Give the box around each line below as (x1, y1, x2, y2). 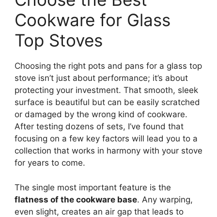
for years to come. (15, 158, 85, 168)
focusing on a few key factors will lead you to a (15, 134, 198, 144)
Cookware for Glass (15, 10, 170, 31)
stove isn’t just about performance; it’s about (15, 73, 188, 83)
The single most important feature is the (15, 182, 171, 192)
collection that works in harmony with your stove (15, 146, 202, 156)
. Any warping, (137, 194, 193, 204)
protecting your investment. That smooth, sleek (15, 85, 198, 95)
